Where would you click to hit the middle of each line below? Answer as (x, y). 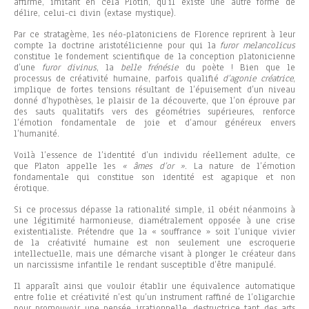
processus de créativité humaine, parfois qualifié (119, 79)
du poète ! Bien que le (237, 68)
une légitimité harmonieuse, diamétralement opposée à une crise (154, 221)
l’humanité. (37, 134)
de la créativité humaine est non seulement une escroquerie (154, 243)
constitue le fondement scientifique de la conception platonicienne (154, 57)
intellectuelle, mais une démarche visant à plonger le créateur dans (154, 254)
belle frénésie (150, 68)
